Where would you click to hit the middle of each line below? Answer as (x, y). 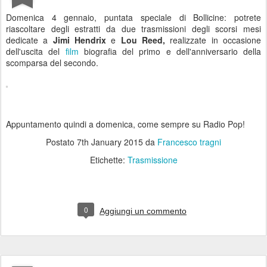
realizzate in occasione (216, 40)
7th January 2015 (110, 142)
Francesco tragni (189, 142)
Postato (61, 142)
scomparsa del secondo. (52, 63)
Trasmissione (152, 160)
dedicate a (30, 40)
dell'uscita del (36, 51)
